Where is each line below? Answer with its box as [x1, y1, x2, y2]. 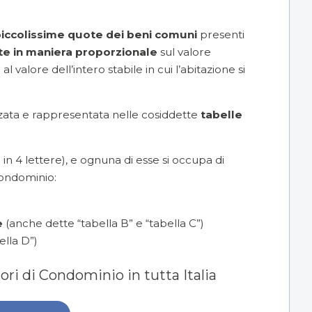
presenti [197, 27, 244, 41]
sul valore [157, 45, 211, 58]
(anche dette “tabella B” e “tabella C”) [3, 216, 204, 230]
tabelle [201, 108, 242, 122]
